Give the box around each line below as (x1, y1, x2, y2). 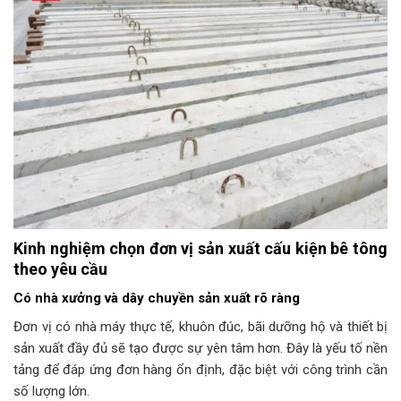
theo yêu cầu (13, 260, 107, 279)
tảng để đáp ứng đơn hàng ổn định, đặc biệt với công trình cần (13, 361, 388, 378)
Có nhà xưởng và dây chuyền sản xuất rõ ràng (13, 290, 300, 307)
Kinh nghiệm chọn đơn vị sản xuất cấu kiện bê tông (13, 239, 388, 259)
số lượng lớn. (13, 382, 90, 399)
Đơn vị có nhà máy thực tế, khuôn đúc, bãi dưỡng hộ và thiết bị (13, 318, 388, 335)
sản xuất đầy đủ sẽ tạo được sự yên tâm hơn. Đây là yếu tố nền (13, 339, 388, 356)
